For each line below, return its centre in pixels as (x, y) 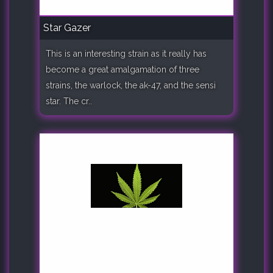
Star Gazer (67, 27)
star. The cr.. (69, 101)
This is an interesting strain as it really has (126, 53)
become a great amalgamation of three (122, 69)
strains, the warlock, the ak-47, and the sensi (131, 85)
